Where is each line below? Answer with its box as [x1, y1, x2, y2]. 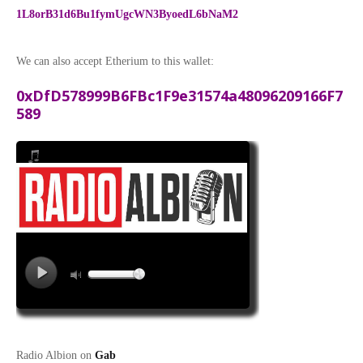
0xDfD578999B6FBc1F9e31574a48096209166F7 [16, 85, 343, 105]
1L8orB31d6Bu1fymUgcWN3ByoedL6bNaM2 [16, 7, 238, 20]
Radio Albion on [16, 348, 95, 361]
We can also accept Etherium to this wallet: [16, 54, 214, 67]
